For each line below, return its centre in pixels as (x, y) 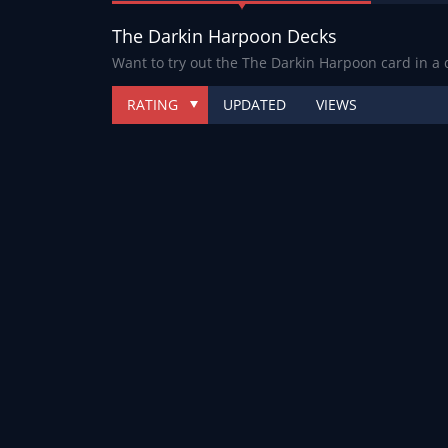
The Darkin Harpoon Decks (224, 35)
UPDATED (254, 104)
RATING (152, 104)
